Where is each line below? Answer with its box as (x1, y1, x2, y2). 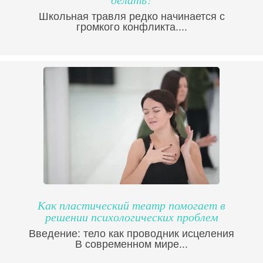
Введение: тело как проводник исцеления (29, 228, 234, 240)
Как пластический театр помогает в (38, 197, 225, 213)
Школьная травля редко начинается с (38, 11, 225, 23)
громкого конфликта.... (76, 21, 187, 33)
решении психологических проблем (45, 209, 218, 225)
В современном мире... (75, 238, 188, 251)
